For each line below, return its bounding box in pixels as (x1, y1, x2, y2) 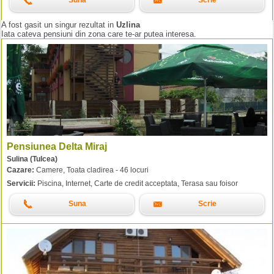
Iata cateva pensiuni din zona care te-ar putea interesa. (1, 29, 196, 39)
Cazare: (7, 165, 34, 174)
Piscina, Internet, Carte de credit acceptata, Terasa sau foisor (35, 179, 238, 188)
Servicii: (7, 179, 35, 188)
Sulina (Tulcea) (7, 154, 57, 163)
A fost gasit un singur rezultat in (1, 20, 116, 29)
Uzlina (116, 20, 140, 29)
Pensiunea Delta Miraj (7, 141, 107, 152)
